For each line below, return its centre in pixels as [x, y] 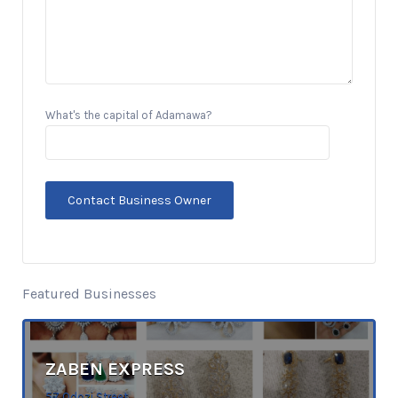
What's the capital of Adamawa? [129, 115]
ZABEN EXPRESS [115, 369]
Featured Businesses [89, 294]
